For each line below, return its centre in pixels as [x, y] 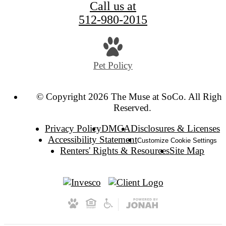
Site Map [187, 150]
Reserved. [132, 107]
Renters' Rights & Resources [115, 150]
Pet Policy [113, 65]
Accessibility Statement [92, 139]
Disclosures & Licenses [175, 128]
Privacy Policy [73, 128]
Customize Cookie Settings [177, 140]
